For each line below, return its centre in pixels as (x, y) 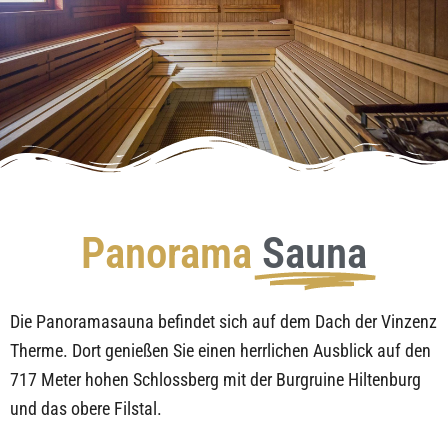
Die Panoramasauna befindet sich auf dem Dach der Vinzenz (223, 321)
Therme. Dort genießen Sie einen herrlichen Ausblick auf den (220, 350)
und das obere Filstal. (86, 408)
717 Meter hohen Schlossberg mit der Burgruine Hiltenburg (215, 379)
